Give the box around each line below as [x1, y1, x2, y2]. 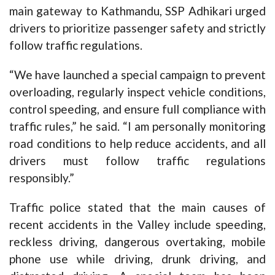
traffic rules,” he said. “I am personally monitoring [9, 119, 266, 134]
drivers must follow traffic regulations [9, 153, 266, 168]
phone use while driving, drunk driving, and [9, 252, 266, 266]
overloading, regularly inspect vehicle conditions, [9, 85, 266, 99]
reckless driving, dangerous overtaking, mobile [9, 234, 266, 249]
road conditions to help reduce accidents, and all [9, 136, 266, 151]
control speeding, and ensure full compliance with [9, 102, 266, 117]
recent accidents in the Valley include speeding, [9, 217, 266, 232]
